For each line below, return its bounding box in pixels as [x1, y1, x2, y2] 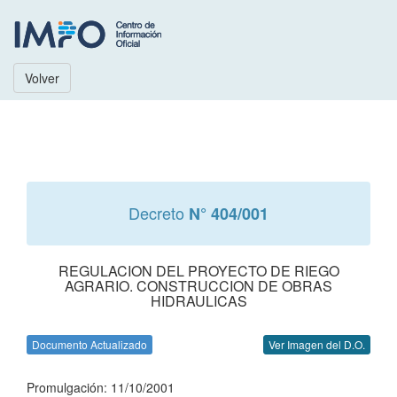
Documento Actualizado [32, 337, 147, 352]
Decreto [128, 201, 189, 224]
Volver [25, 69, 59, 87]
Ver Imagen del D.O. [269, 337, 365, 352]
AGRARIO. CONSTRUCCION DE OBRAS [65, 276, 332, 296]
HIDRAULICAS [150, 291, 247, 311]
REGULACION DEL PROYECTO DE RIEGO [58, 261, 339, 281]
